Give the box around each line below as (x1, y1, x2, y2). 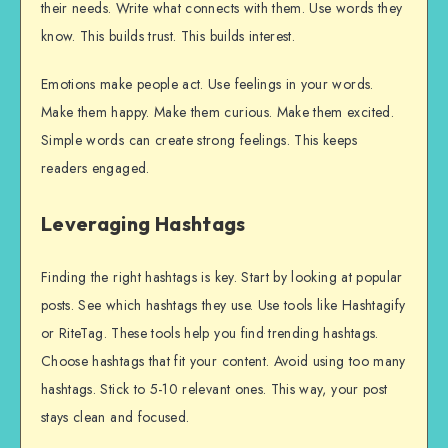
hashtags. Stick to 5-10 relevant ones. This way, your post (41, 379, 388, 400)
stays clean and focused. (41, 407, 190, 428)
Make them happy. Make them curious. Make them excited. (41, 102, 394, 123)
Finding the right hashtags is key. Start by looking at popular (41, 267, 403, 288)
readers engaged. (41, 158, 150, 179)
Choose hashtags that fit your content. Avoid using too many (41, 351, 406, 372)
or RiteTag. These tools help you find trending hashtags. (41, 323, 379, 344)
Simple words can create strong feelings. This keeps (41, 130, 357, 151)
